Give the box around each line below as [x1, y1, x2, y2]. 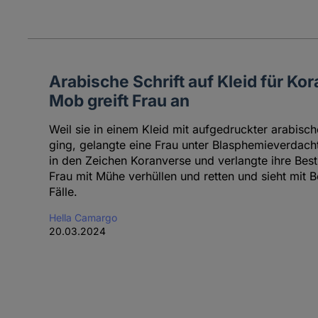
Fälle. [48, 185, 77, 199]
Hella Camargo [48, 212, 117, 224]
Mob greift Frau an [48, 91, 190, 110]
